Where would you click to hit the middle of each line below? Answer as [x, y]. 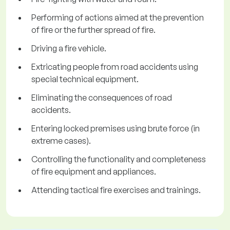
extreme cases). [61, 141]
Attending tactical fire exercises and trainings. [116, 190]
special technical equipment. [85, 79]
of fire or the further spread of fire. [93, 30]
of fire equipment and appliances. [94, 172]
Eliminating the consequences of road [102, 98]
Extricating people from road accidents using [115, 67]
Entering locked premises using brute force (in [116, 129]
